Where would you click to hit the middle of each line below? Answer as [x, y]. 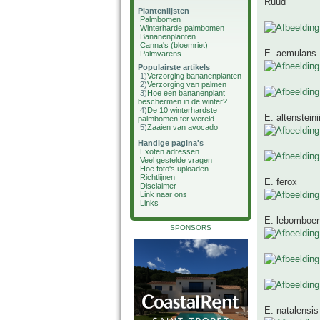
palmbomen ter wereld [176, 119]
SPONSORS [191, 227]
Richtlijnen [157, 177]
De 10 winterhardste [182, 110]
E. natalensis [291, 311]
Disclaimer [158, 186]
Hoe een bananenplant [186, 93]
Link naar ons [164, 194]
